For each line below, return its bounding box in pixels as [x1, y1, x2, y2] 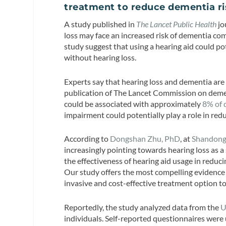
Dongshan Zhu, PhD [110, 134, 181, 144]
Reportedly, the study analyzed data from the [64, 202, 221, 212]
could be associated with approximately [64, 98, 203, 108]
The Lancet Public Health [136, 19, 217, 29]
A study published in [64, 19, 137, 29]
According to [64, 134, 110, 144]
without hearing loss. [64, 52, 137, 63]
